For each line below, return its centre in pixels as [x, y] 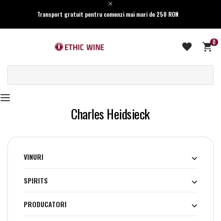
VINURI [34, 157]
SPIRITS [36, 181]
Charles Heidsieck [110, 114]
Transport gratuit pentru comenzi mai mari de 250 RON [108, 14]
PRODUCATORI [45, 204]
